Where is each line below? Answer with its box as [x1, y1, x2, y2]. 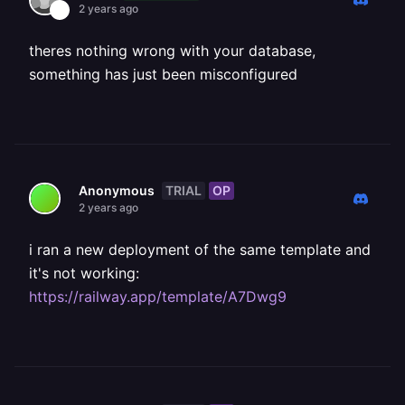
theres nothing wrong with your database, [29, 42, 316, 60]
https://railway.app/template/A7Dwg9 [29, 287, 287, 306]
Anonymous [79, 183, 155, 198]
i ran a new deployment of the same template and [29, 240, 371, 259]
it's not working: [29, 264, 139, 282]
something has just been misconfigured [29, 65, 297, 83]
